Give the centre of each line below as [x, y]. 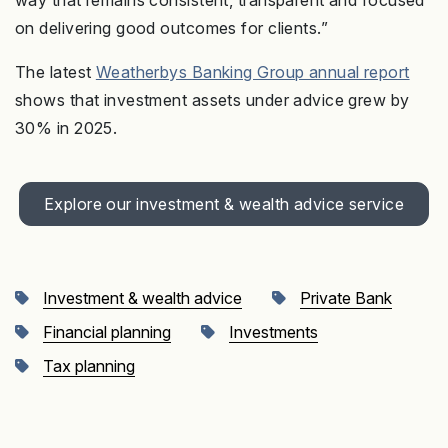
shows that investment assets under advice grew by [212, 100]
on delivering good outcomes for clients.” [172, 28]
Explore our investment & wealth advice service [224, 204]
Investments [273, 332]
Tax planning [89, 366]
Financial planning [107, 332]
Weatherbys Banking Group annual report [252, 72]
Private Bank [346, 298]
